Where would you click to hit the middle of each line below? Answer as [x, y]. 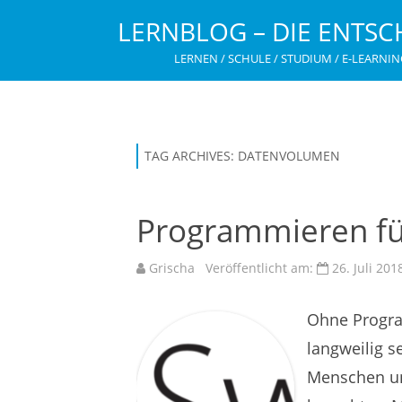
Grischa [172, 268]
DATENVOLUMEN [289, 156]
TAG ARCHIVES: [191, 156]
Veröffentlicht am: [256, 268]
